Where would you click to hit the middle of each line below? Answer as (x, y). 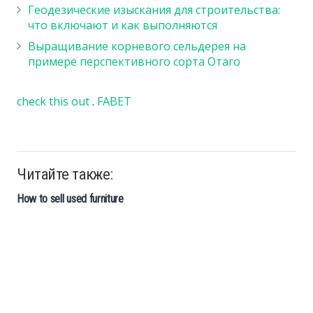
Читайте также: (65, 174)
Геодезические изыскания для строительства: (154, 10)
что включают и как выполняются (123, 26)
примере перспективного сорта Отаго (134, 62)
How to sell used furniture (70, 199)
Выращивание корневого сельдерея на (137, 46)
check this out (53, 102)
